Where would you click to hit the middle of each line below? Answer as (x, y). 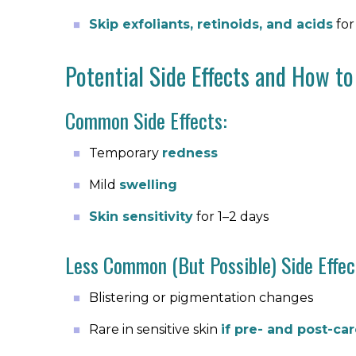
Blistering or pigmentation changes (201, 298)
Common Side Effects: (146, 120)
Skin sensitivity (141, 217)
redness (190, 153)
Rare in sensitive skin (155, 329)
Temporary (126, 153)
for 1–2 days (231, 217)
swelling (148, 185)
